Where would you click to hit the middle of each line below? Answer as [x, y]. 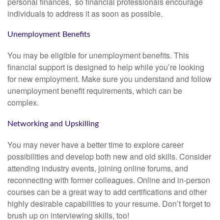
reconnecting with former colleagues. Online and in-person [109, 180]
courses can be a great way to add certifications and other [107, 192]
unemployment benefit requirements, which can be [95, 91]
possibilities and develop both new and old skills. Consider [109, 156]
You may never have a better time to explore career [96, 144]
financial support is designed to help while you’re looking [106, 67]
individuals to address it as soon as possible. [85, 13]
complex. [23, 103]
